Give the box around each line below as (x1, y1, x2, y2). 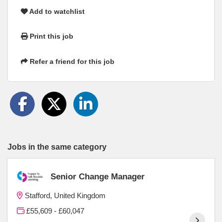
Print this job (28, 32, 73, 41)
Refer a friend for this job (28, 57, 114, 66)
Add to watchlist (28, 7, 85, 15)
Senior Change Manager (50, 171, 145, 182)
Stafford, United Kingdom (25, 191, 106, 200)
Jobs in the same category (7, 142, 107, 151)
